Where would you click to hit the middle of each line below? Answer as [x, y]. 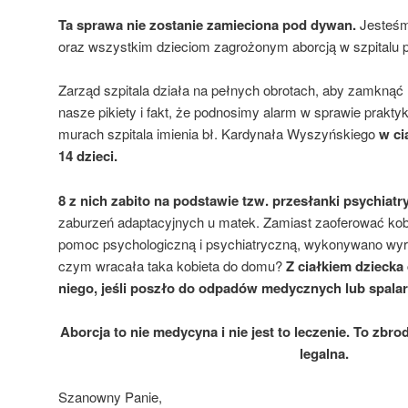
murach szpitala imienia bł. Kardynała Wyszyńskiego [219, 134]
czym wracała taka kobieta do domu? [172, 265]
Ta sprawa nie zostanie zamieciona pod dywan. [207, 24]
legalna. [324, 353]
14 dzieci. [88, 156]
